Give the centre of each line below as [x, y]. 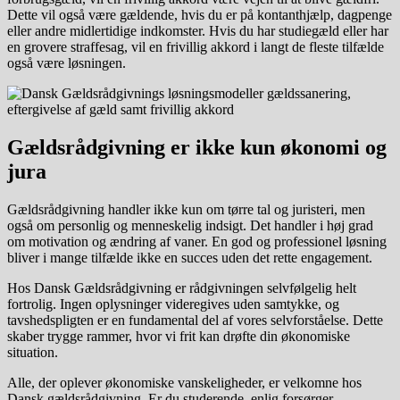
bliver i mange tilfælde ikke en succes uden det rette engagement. [190, 257]
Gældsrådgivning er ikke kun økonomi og [197, 147]
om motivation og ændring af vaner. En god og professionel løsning [197, 241]
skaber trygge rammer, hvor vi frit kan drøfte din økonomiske [179, 336]
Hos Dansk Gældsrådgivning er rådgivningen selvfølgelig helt [182, 287]
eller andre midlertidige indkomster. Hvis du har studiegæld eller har [198, 30]
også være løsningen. [67, 62]
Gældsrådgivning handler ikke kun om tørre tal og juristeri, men [186, 209]
